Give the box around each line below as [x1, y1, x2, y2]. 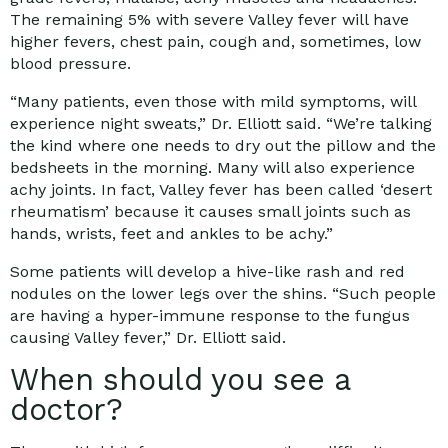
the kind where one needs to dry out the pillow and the [10, 136, 436, 156]
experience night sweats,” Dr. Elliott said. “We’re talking [10, 114, 432, 134]
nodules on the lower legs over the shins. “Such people [10, 284, 436, 304]
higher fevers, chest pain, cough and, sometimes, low [10, 32, 421, 52]
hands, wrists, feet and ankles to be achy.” [10, 224, 333, 244]
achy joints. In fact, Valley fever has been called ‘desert [10, 180, 432, 200]
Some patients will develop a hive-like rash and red [10, 262, 405, 282]
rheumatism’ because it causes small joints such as [10, 202, 411, 222]
